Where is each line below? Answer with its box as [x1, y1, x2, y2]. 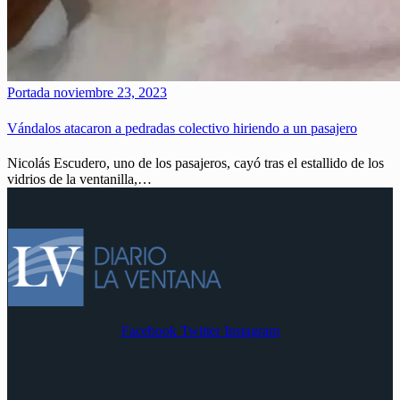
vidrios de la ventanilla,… [7, 171, 152, 187]
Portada [7, 85, 50, 101]
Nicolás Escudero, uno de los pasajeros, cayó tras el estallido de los [7, 154, 384, 171]
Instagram [223, 322, 279, 338]
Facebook [121, 322, 177, 338]
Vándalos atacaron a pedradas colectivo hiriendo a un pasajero [7, 120, 357, 136]
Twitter [179, 322, 221, 338]
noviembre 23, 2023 [50, 85, 167, 101]
